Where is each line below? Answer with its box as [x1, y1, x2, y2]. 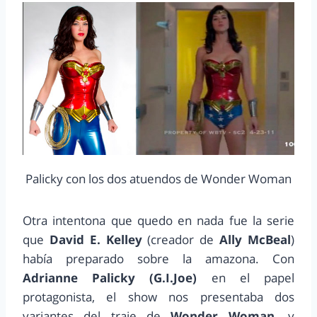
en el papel [197, 270, 295, 287]
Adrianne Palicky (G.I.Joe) [23, 270, 197, 287]
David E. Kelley [49, 231, 142, 248]
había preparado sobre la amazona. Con [23, 250, 294, 267]
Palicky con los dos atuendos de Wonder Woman [25, 171, 292, 188]
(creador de [142, 231, 220, 248]
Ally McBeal [219, 231, 292, 248]
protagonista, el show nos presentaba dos [23, 289, 294, 306]
